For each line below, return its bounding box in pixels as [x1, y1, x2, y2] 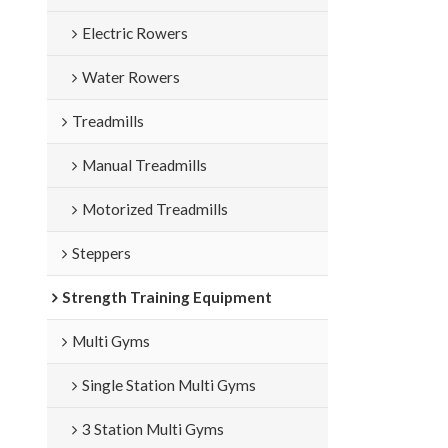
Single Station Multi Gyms [81, 375, 256, 394]
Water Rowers [81, 67, 180, 86]
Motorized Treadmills [81, 199, 228, 218]
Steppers [71, 243, 131, 262]
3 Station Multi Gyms [81, 419, 224, 438]
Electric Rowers [81, 23, 188, 42]
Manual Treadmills [81, 155, 207, 174]
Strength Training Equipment [61, 287, 272, 306]
